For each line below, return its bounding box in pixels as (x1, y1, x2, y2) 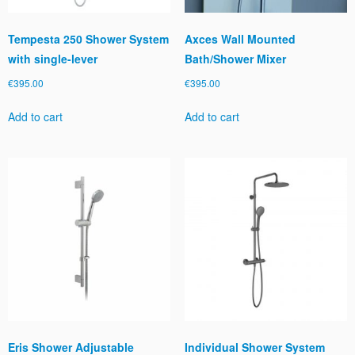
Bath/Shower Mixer (184, 50, 286, 67)
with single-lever (8, 50, 97, 67)
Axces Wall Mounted (184, 30, 296, 47)
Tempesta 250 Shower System (8, 30, 169, 47)
